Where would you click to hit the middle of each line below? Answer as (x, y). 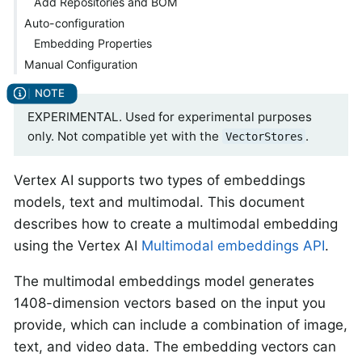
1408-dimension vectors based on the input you (170, 303)
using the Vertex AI (78, 245)
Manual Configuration (80, 64)
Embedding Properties (93, 44)
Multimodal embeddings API (233, 245)
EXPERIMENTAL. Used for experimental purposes (170, 116)
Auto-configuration (74, 23)
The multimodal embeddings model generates (164, 281)
